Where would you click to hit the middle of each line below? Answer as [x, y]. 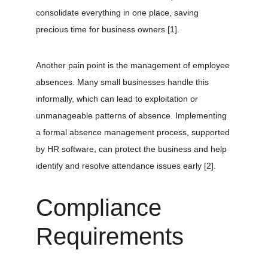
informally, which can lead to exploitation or [118, 99]
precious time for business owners [102, 29]
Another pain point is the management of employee [134, 65]
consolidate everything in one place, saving [118, 13]
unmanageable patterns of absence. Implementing [133, 115]
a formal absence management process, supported [134, 132]
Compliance [102, 208]
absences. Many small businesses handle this [124, 82]
